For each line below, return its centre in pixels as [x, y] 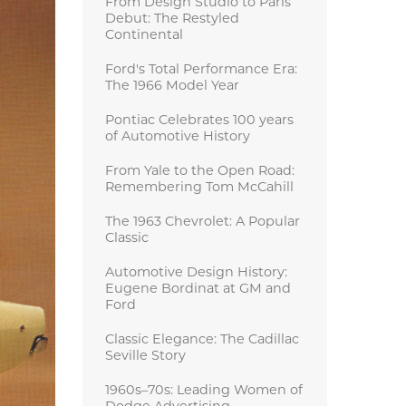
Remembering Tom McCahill [199, 188]
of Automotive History [177, 137]
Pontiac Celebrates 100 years [199, 121]
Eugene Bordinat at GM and [198, 289]
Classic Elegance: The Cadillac [202, 340]
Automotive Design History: [196, 273]
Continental [144, 35]
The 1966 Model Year [172, 86]
